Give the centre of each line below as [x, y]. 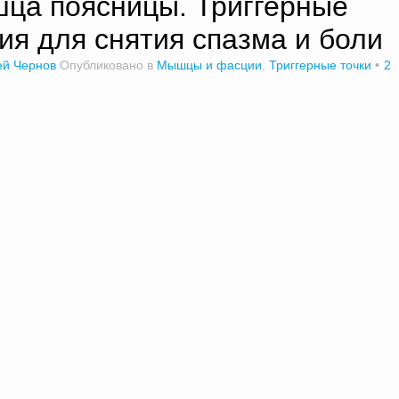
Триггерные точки [320, 65]
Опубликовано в [108, 65]
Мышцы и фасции [209, 65]
